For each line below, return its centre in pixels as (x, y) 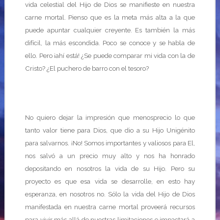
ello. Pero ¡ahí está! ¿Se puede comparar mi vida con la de (110, 55)
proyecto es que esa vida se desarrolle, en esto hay (110, 181)
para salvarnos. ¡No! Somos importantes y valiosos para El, (110, 143)
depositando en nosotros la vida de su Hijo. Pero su (110, 168)
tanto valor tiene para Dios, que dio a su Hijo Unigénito (110, 130)
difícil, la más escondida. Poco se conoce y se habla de (110, 43)
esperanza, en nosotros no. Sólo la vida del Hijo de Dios (110, 194)
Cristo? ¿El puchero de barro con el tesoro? (87, 68)
